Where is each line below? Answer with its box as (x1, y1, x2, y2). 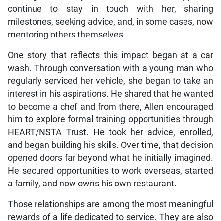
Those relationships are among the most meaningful (7, 199, 214, 210)
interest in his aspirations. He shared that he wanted (7, 89, 214, 99)
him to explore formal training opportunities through (7, 114, 214, 125)
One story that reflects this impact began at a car (7, 50, 214, 61)
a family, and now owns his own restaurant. (7, 179, 177, 189)
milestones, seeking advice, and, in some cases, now (7, 17, 214, 27)
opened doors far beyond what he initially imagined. (7, 153, 214, 163)
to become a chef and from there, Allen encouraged (7, 102, 214, 112)
